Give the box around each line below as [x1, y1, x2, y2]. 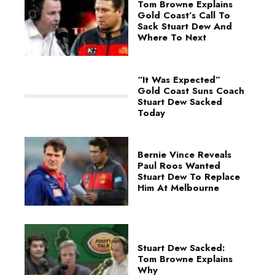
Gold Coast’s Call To [137, 9, 230, 23]
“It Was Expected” [137, 72, 220, 87]
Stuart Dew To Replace [137, 169, 240, 184]
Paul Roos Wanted [137, 158, 220, 172]
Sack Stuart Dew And [137, 20, 232, 34]
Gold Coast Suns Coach [137, 83, 244, 98]
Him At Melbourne [137, 180, 219, 195]
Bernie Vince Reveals [137, 147, 231, 161]
